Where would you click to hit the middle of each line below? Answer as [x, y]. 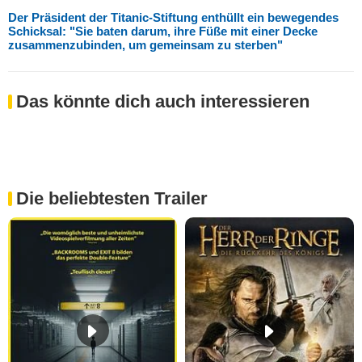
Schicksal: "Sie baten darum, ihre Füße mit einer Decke [163, 31]
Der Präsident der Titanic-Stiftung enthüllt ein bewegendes [173, 17]
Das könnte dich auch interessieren [163, 101]
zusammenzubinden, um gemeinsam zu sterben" [145, 44]
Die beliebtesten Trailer [112, 198]
